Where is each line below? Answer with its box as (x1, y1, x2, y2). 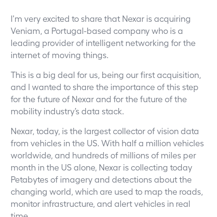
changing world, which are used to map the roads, (11, 186, 203, 196)
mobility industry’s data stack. (11, 106, 124, 116)
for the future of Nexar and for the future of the (11, 93, 187, 104)
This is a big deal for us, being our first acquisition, (11, 69, 201, 79)
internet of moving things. (11, 49, 109, 60)
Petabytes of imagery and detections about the (11, 174, 192, 184)
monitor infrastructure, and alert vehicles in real (11, 198, 191, 208)
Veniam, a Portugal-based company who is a (11, 25, 184, 35)
